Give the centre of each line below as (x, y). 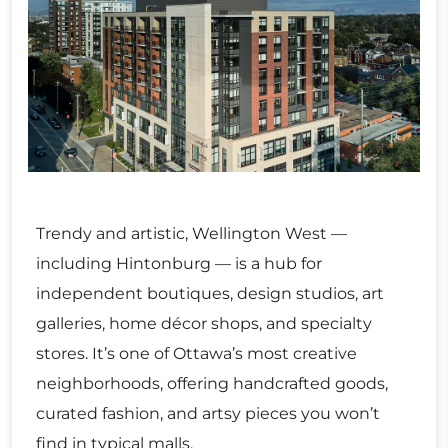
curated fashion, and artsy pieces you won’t (208, 414)
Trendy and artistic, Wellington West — (191, 234)
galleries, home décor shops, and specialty (204, 324)
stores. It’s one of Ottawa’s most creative (196, 354)
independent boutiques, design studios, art (210, 294)
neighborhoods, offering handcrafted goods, (212, 384)
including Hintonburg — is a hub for (179, 264)
